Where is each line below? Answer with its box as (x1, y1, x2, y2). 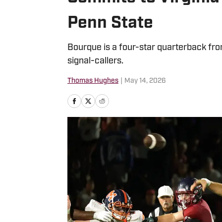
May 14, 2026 (124, 77, 166, 85)
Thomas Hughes (67, 77, 118, 85)
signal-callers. (67, 56, 123, 66)
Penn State (67, 15, 153, 32)
